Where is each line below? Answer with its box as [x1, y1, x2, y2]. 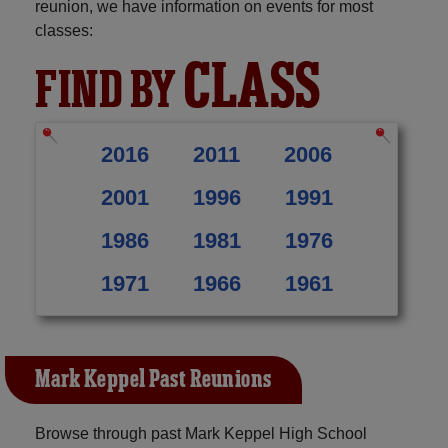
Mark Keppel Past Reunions [35, 364, 272, 397]
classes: [35, 22, 93, 40]
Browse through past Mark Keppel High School [35, 425, 367, 443]
